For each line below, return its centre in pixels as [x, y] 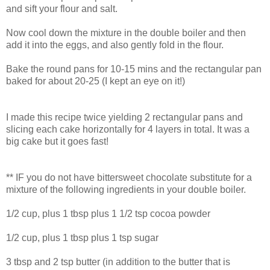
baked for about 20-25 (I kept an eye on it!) [96, 81]
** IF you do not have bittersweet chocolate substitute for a [129, 178]
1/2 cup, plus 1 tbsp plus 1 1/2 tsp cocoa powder [108, 214]
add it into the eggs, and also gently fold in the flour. [115, 45]
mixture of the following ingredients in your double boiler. [126, 190]
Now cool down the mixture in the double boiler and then [126, 33]
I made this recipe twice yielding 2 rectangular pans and [124, 118]
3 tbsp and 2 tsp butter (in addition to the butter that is [118, 262]
